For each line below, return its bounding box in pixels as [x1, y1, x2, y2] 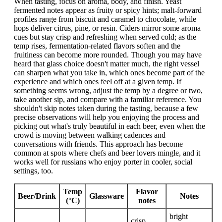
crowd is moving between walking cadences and [14, 130, 166, 139]
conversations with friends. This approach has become [14, 139, 183, 148]
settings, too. [14, 166, 53, 175]
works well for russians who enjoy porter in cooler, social [14, 157, 192, 166]
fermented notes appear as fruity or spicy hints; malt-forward [14, 5, 202, 14]
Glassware [89, 191, 124, 200]
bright [169, 212, 188, 221]
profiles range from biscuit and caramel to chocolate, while [14, 14, 196, 23]
